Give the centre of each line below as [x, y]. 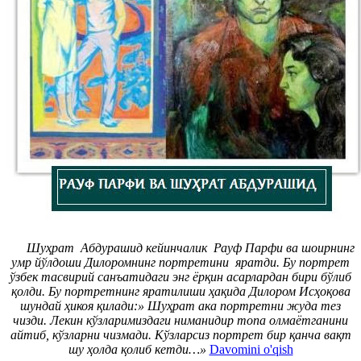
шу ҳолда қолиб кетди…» [137, 350]
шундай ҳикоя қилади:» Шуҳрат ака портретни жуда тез [180, 306]
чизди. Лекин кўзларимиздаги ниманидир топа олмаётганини [180, 321]
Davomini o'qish [251, 350]
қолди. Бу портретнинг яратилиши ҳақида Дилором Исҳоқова [180, 292]
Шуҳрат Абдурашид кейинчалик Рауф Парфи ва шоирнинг [180, 248]
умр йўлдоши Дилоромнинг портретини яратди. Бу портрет [180, 263]
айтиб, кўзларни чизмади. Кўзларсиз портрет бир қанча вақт [180, 335]
